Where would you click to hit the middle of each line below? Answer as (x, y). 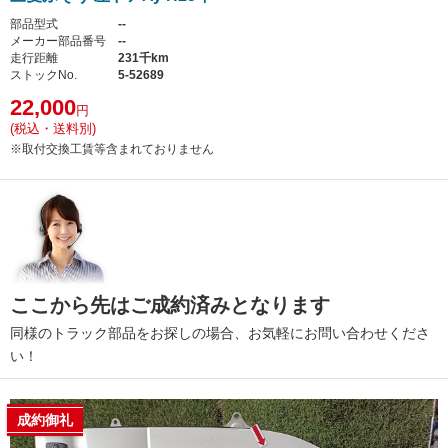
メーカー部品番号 (58, 40)
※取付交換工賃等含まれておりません (112, 148)
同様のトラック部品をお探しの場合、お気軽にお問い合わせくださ (220, 332)
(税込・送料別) (53, 128)
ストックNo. (43, 74)
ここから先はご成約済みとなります (170, 304)
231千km (143, 57)
